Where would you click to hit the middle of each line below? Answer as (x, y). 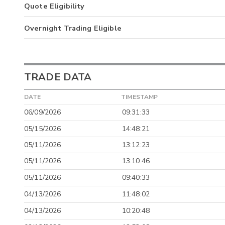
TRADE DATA (58, 77)
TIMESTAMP (140, 97)
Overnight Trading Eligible (73, 28)
